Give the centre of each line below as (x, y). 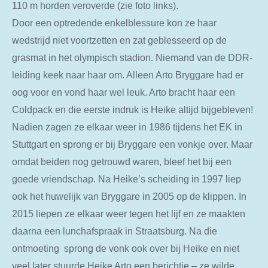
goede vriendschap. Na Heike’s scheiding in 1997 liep (127, 179)
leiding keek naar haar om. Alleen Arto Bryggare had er (128, 74)
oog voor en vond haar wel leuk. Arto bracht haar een (124, 92)
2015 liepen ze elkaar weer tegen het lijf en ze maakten (129, 213)
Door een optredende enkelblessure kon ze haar (114, 22)
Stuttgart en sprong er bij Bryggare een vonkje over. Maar (132, 144)
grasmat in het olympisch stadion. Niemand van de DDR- (132, 57)
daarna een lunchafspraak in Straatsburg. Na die (115, 231)
